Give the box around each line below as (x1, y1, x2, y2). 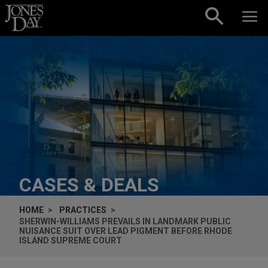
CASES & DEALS (19, 173, 159, 196)
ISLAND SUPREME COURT (19, 235, 122, 245)
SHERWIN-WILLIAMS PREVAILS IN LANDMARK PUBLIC (19, 216, 231, 226)
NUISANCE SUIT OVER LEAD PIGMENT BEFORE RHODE (19, 226, 232, 236)
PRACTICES (59, 205, 106, 215)
